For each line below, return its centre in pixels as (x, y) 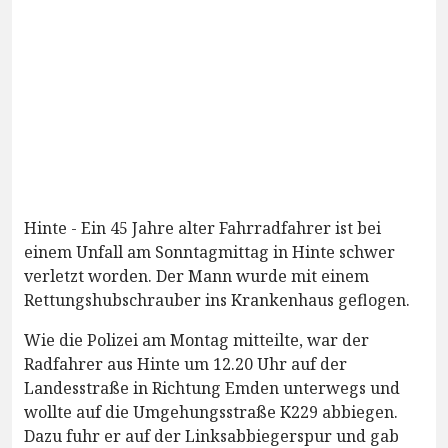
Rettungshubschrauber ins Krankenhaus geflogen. (217, 300)
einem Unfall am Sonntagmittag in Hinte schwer (209, 252)
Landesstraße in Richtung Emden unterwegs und (212, 388)
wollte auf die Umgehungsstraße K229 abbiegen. (211, 412)
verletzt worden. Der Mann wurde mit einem (196, 276)
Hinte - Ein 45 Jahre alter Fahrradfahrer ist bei (202, 228)
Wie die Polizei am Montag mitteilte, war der (196, 340)
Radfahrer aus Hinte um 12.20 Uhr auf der (185, 364)
